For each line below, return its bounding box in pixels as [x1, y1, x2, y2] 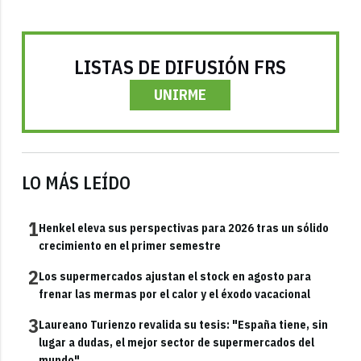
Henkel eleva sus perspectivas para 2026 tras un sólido [39, 221, 330, 236]
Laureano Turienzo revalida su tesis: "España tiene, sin [39, 317, 329, 333]
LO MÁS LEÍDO [22, 171, 131, 195]
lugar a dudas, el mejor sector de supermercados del [39, 335, 315, 351]
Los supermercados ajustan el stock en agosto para [39, 269, 312, 284]
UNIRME [154, 85, 207, 105]
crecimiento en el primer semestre [39, 239, 222, 254]
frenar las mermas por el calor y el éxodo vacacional [39, 287, 311, 302]
